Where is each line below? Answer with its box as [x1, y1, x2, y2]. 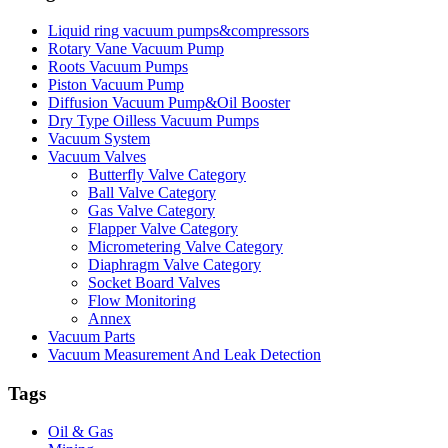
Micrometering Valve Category [88, 238, 283, 256]
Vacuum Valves [48, 148, 146, 166]
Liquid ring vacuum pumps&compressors [48, 22, 309, 40]
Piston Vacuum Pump [48, 76, 184, 94]
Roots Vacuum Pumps [48, 58, 188, 76]
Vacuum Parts [48, 328, 135, 346]
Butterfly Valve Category [88, 166, 246, 184]
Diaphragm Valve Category [88, 256, 261, 274]
